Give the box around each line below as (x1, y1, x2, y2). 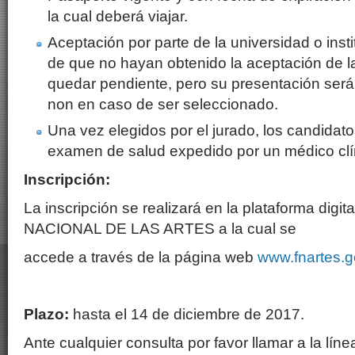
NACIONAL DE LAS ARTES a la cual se (24, 220, 296, 237)
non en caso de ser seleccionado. (48, 96, 278, 113)
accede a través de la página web (24, 249, 258, 265)
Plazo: (24, 306, 69, 323)
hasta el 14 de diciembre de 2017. (69, 306, 304, 323)
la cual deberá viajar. (48, 8, 188, 25)
